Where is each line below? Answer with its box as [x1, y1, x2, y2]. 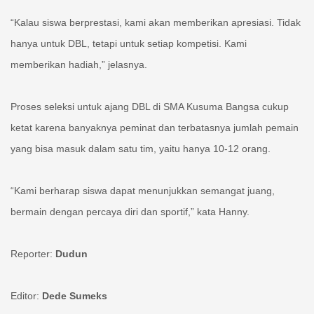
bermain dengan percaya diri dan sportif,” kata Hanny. [11, 206, 250, 218]
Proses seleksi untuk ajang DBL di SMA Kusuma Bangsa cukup [11, 101, 289, 113]
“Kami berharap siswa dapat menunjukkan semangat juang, [11, 185, 275, 197]
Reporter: [11, 248, 55, 260]
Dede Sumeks [42, 290, 107, 302]
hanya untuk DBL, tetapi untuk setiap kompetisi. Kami [11, 38, 247, 50]
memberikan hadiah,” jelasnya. [11, 59, 147, 71]
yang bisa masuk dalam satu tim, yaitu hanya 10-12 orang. [11, 143, 271, 155]
